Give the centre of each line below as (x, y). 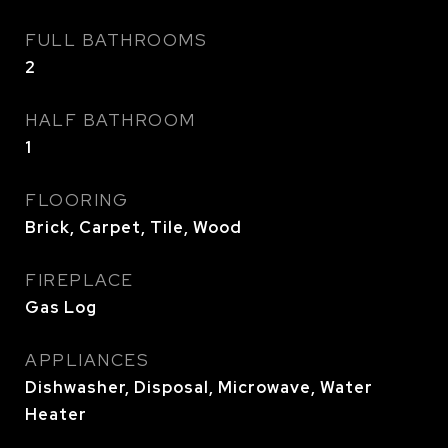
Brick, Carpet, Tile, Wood (133, 227)
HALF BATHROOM (110, 120)
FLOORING (76, 200)
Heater (56, 414)
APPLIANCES (87, 360)
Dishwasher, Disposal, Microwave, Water (199, 387)
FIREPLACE (79, 280)
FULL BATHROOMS (116, 40)
